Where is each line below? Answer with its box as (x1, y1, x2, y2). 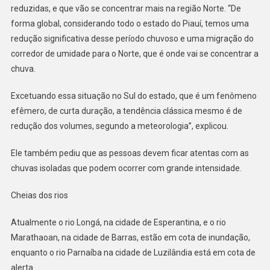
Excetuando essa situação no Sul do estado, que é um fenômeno (10, 91, 257, 101)
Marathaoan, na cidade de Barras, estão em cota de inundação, (10, 233, 250, 243)
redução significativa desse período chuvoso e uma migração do (10, 34, 254, 44)
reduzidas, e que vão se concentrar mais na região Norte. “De (10, 4, 241, 14)
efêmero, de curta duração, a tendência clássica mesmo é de (10, 106, 242, 116)
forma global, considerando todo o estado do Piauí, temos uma (10, 19, 249, 29)
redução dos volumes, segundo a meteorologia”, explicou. (10, 121, 228, 131)
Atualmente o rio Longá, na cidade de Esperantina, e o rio (10, 218, 226, 228)
